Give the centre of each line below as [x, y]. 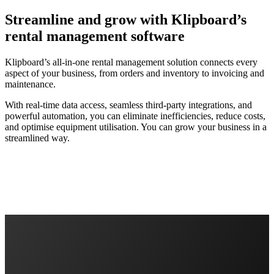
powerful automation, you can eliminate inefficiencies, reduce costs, [135, 116]
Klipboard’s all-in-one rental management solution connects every [131, 62]
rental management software [95, 36]
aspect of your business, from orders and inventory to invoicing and [135, 73]
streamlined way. [37, 138]
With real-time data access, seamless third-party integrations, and [128, 105]
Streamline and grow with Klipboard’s [126, 20]
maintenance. [30, 84]
